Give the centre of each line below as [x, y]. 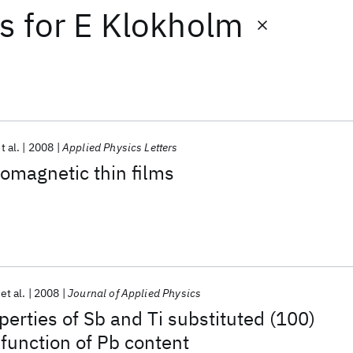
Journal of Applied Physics [135, 293]
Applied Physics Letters [120, 147]
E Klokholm [159, 25]
